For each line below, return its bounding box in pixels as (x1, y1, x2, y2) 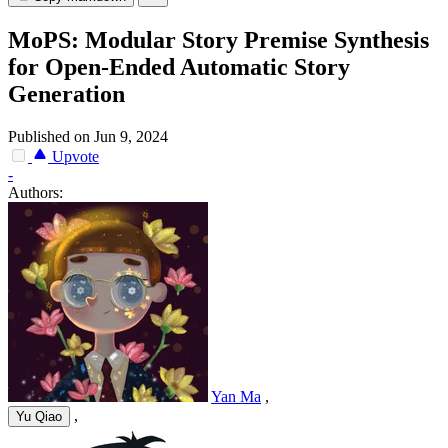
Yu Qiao (16, 409, 62, 425)
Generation (8, 81, 125, 108)
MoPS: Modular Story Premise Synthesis (8, 27, 429, 54)
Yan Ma (211, 388, 261, 406)
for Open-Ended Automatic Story (8, 54, 350, 81)
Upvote (48, 148, 99, 166)
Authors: (8, 184, 63, 202)
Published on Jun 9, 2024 (8, 128, 168, 146)
